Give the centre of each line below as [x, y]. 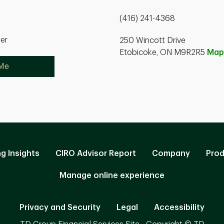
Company [171, 153]
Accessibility [179, 207]
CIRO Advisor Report [96, 153]
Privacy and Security [60, 207]
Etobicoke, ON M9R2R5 [163, 52]
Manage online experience [112, 175]
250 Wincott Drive [152, 40]
